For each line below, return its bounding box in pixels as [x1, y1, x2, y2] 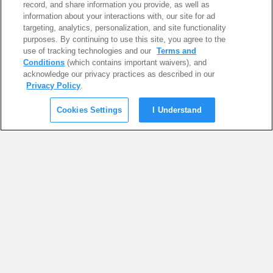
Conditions [23, 58, 65, 67]
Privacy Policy [26, 81, 81, 90]
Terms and [157, 46, 197, 55]
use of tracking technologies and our [23, 46, 154, 55]
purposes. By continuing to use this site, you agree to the [23, 35, 226, 44]
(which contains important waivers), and [65, 58, 207, 67]
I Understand [152, 105, 202, 115]
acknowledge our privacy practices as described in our [23, 69, 215, 79]
